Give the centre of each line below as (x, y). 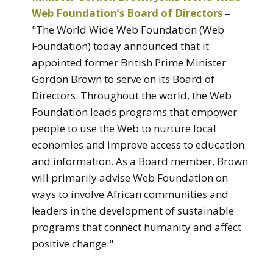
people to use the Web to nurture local (124, 128)
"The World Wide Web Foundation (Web (128, 29)
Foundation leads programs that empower (134, 112)
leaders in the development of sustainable (133, 210)
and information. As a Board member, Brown (140, 161)
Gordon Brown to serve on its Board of (123, 79)
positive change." (73, 243)
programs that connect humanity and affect (136, 227)
